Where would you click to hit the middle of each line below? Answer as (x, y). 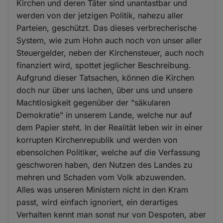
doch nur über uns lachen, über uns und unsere (105, 90)
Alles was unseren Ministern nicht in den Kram (103, 189)
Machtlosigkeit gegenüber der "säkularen (94, 102)
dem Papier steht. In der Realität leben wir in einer (110, 127)
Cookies (33, 21)
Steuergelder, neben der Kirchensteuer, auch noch (110, 53)
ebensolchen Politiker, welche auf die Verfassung (109, 152)
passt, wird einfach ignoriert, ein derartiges (97, 202)
